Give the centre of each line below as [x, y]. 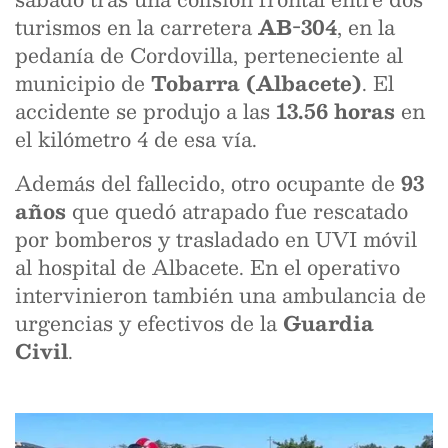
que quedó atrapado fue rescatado [237, 211]
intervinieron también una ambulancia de [220, 295]
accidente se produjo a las [145, 111]
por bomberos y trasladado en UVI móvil [216, 239]
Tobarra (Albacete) [256, 83]
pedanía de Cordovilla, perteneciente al [209, 55]
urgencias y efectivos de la [149, 323]
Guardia [328, 323]
